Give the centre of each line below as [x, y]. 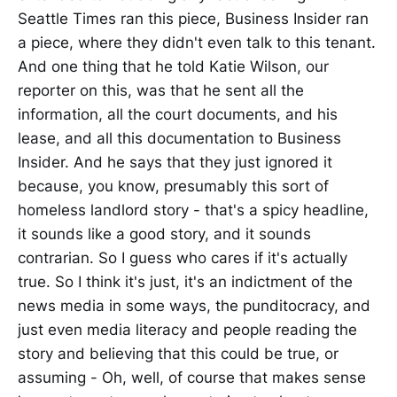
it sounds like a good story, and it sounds [164, 234]
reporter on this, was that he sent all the [161, 90]
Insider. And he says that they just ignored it [175, 162]
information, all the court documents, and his [178, 114]
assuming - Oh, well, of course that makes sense [192, 377]
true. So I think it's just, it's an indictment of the [185, 281]
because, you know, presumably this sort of [173, 186]
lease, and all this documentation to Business [179, 138]
